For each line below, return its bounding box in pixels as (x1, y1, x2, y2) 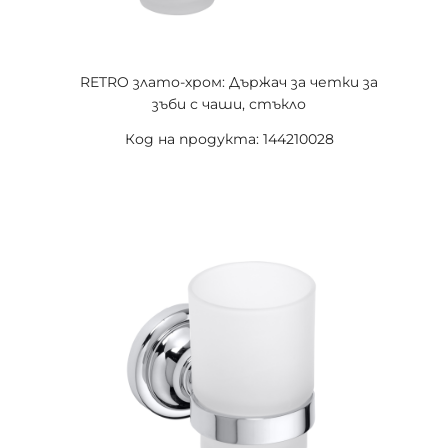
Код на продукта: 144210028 (124, 130, 334, 148)
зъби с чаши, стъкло (152, 95, 306, 113)
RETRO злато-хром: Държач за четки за (80, 73, 378, 91)
